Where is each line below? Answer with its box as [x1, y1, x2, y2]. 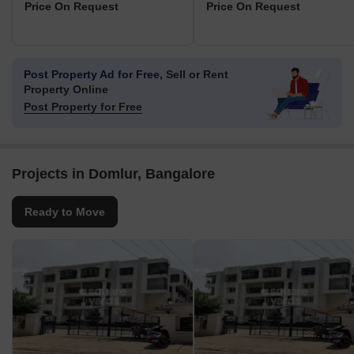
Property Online [24, 83, 108, 96]
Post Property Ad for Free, [24, 68, 163, 81]
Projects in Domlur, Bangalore [12, 166, 215, 183]
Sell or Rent [163, 68, 228, 81]
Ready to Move [24, 205, 105, 219]
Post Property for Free [24, 100, 142, 114]
